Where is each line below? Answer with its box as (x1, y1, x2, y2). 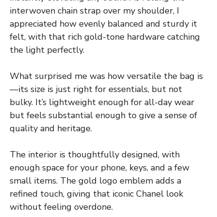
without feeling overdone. (10, 201, 113, 213)
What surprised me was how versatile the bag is (10, 70, 203, 82)
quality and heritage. (10, 122, 92, 134)
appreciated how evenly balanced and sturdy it (10, 17, 197, 30)
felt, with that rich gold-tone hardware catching (10, 31, 200, 43)
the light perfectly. (10, 44, 84, 56)
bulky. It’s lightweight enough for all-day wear (10, 96, 194, 108)
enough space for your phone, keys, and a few (10, 161, 189, 173)
